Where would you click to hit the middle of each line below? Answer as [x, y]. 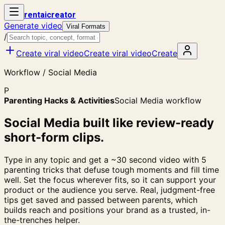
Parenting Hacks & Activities [59, 100]
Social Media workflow [158, 100]
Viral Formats [86, 26]
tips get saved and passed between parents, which [101, 200]
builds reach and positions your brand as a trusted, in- [107, 210]
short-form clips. [54, 137]
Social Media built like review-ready [109, 123]
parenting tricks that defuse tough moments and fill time [111, 170]
